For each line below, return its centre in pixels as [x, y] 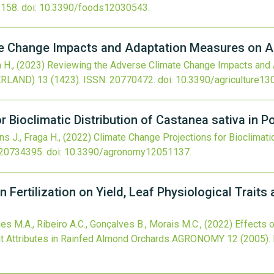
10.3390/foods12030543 [94, 8]
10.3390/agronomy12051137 [127, 152]
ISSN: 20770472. [119, 80]
